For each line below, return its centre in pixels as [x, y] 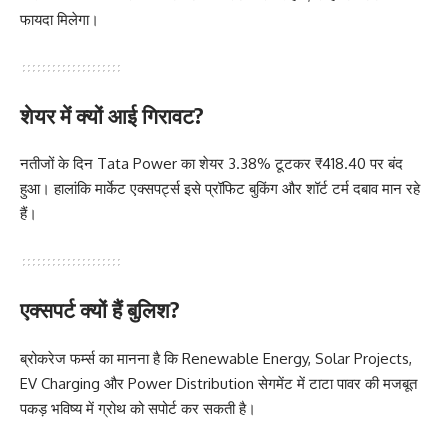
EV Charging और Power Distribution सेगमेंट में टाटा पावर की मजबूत [218, 383]
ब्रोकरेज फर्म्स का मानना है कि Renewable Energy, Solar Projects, [216, 358]
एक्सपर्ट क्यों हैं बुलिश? [100, 310]
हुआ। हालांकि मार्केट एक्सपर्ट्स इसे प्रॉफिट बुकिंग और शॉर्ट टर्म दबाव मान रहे [220, 189]
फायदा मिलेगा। [59, 19]
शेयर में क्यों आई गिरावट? [112, 115]
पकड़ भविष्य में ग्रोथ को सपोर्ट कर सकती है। [138, 408]
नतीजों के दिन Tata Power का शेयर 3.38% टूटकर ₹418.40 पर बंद [211, 164]
